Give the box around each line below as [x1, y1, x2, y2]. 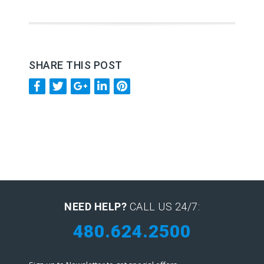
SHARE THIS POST [29, 59, 123, 72]
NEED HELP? [64, 200, 127, 213]
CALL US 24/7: [127, 200, 200, 213]
